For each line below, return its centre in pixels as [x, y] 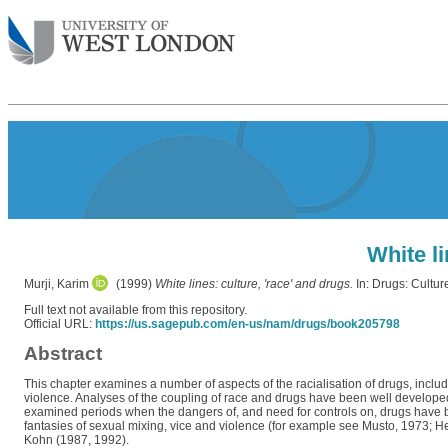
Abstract [63, 353]
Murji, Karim [56, 284]
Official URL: [59, 324]
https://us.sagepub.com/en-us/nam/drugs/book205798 [247, 324]
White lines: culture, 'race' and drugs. [254, 284]
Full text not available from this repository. [135, 310]
